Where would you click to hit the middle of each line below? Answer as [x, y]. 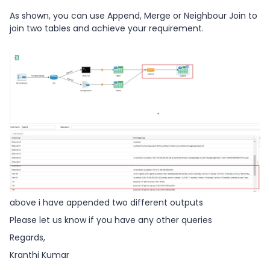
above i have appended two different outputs [106, 203]
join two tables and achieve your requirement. [107, 29]
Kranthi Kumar [39, 255]
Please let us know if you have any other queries [111, 220]
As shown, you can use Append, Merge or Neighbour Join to [133, 16]
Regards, [27, 238]
